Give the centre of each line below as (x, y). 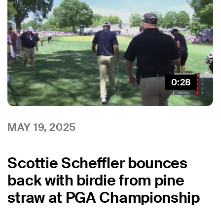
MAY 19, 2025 (42, 127)
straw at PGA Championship (104, 198)
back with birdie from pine (96, 181)
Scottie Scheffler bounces (97, 163)
